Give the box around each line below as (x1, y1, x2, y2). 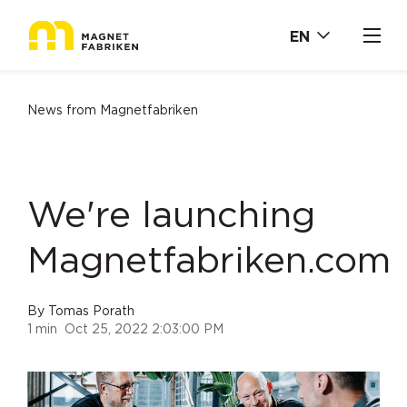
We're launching (27, 198, 315, 234)
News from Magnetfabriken (27, 104, 198, 117)
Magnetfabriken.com (27, 243, 391, 280)
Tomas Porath (48, 305, 134, 318)
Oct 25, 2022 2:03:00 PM (65, 323, 223, 336)
